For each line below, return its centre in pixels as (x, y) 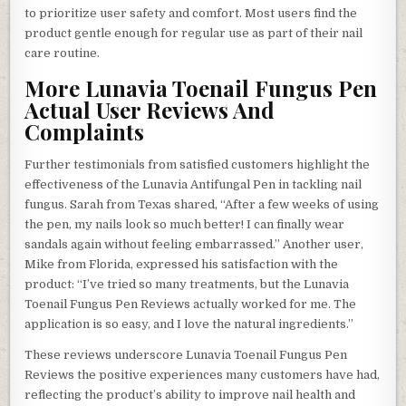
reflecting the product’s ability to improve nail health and (190, 394)
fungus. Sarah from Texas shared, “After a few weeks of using (202, 204)
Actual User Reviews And (150, 109)
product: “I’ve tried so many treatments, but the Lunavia (187, 284)
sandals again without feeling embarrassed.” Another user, (194, 244)
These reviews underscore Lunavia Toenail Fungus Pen (186, 354)
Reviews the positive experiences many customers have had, (203, 374)
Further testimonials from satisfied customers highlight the (198, 164)
